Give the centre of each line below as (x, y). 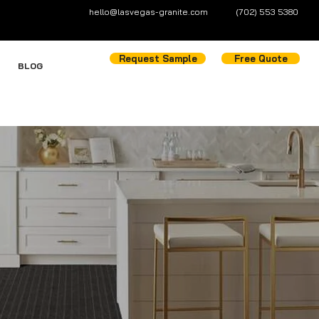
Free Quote (261, 58)
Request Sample (158, 58)
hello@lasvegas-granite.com (148, 12)
